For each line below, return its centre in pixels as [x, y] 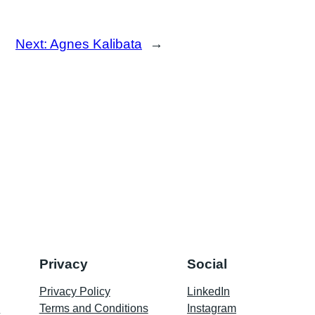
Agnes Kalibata [96, 44]
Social [207, 264]
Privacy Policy [75, 292]
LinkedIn [208, 292]
